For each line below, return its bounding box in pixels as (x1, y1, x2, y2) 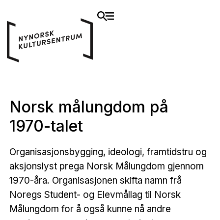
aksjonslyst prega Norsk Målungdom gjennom (9, 160, 204, 172)
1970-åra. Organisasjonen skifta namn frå (9, 174, 182, 186)
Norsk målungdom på (9, 97, 168, 116)
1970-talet (9, 116, 83, 136)
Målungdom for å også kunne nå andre (9, 203, 171, 215)
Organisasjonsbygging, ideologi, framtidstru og (9, 146, 207, 158)
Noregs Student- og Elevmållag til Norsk (9, 189, 181, 200)
